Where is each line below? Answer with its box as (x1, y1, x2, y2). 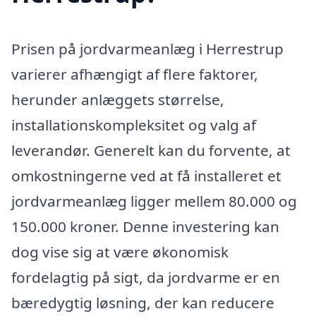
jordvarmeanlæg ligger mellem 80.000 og (11, 191, 297, 212)
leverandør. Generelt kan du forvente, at (11, 140, 291, 161)
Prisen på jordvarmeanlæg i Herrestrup (11, 39, 284, 59)
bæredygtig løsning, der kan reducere (11, 293, 274, 313)
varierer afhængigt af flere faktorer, (11, 64, 258, 85)
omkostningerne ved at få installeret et (11, 166, 281, 186)
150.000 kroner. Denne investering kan (11, 217, 279, 237)
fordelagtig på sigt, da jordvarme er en (11, 267, 280, 288)
